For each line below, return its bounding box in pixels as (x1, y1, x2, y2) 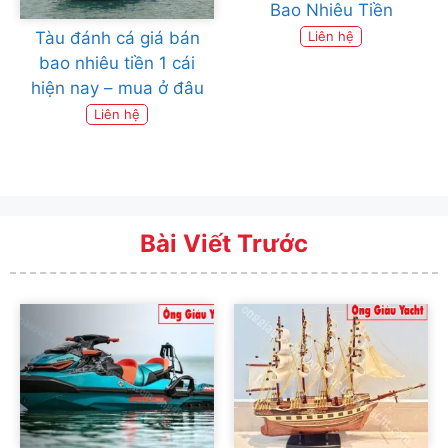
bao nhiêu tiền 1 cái (39, 52, 195, 73)
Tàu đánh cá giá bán (34, 27, 200, 48)
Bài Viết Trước (140, 228, 308, 258)
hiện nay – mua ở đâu (30, 77, 204, 98)
